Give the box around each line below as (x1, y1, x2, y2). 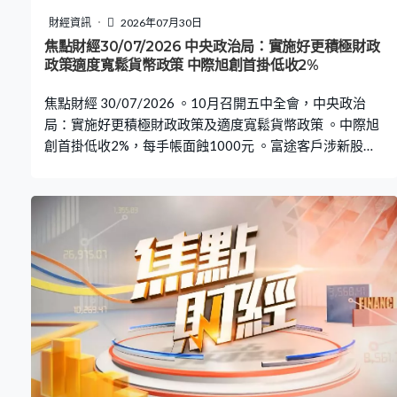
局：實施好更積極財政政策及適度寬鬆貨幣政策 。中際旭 (44, 115, 379, 132)
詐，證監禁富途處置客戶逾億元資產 (44, 158, 257, 175)
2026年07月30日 (119, 15, 202, 29)
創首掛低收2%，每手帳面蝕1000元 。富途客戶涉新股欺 (44, 136, 377, 153)
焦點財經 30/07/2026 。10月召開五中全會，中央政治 (44, 94, 366, 111)
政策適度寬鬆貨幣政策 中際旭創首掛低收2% (44, 56, 319, 74)
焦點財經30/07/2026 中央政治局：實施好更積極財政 (44, 37, 380, 55)
